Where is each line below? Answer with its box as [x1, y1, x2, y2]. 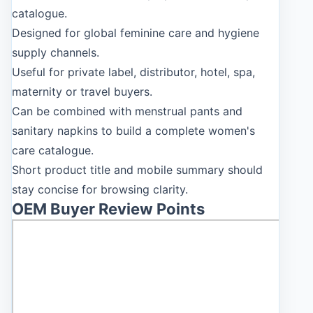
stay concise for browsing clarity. [12, 182, 188, 196]
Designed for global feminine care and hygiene [12, 26, 259, 40]
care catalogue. [12, 143, 94, 157]
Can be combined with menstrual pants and [12, 104, 242, 118]
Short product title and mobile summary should [12, 163, 263, 177]
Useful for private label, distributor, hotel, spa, [12, 65, 255, 79]
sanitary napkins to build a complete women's [12, 124, 255, 138]
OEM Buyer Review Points [12, 200, 205, 218]
